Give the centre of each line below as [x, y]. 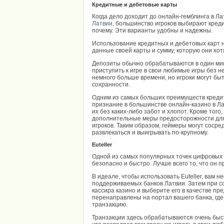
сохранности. [111, 84]
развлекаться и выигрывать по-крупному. [150, 132]
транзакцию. [110, 204]
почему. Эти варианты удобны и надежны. [152, 30]
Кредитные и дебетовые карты [134, 4]
